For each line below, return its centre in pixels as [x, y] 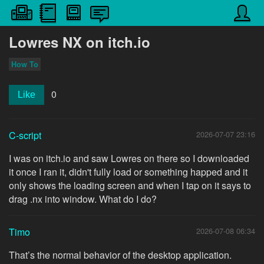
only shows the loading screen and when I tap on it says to [130, 185]
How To [25, 64]
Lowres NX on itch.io [80, 42]
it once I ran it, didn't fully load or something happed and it [128, 172]
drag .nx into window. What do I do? [83, 199]
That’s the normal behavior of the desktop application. [120, 255]
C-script [25, 135]
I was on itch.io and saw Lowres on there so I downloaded [129, 158]
